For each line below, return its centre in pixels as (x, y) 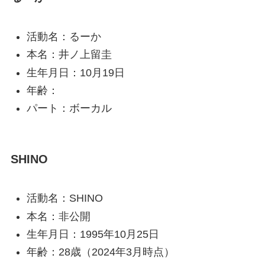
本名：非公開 (58, 216)
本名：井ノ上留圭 (69, 55)
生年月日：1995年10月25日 (93, 234)
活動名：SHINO (64, 198)
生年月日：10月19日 (75, 72)
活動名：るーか (64, 36)
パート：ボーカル (69, 109)
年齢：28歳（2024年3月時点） (100, 252)
